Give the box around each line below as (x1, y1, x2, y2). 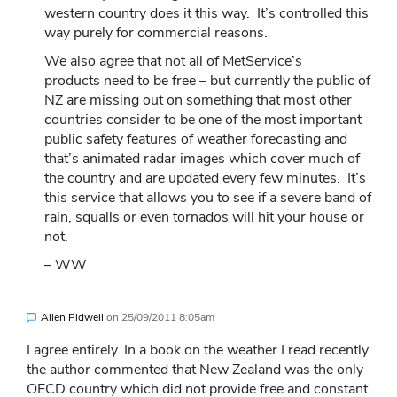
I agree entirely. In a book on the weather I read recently (27, 339, 369, 360)
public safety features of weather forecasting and (44, 128, 347, 149)
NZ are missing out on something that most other (44, 90, 352, 110)
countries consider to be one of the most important (44, 109, 362, 129)
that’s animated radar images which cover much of (44, 148, 360, 168)
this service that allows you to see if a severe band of (44, 187, 371, 207)
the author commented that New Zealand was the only (27, 359, 363, 379)
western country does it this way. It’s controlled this (44, 3, 369, 23)
